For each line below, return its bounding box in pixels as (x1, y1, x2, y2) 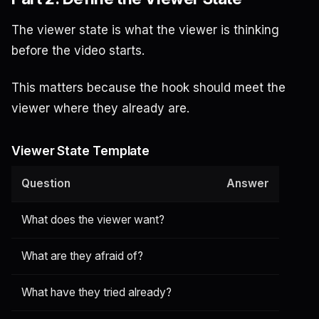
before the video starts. (11, 43, 145, 58)
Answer (226, 176, 269, 190)
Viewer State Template (11, 143, 150, 159)
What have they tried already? (21, 285, 172, 299)
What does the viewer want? (21, 212, 164, 226)
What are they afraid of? (21, 249, 143, 263)
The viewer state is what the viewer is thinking (11, 22, 279, 37)
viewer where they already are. (11, 100, 189, 115)
